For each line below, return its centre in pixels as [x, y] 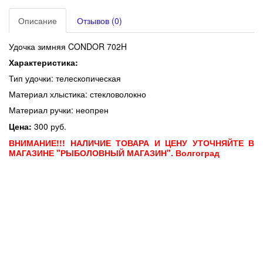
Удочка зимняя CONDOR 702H [68, 47]
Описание [38, 21]
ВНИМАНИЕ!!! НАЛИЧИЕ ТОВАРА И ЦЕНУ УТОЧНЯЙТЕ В [131, 143]
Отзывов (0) [100, 21]
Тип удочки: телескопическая [65, 78]
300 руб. [49, 127]
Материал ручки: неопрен [59, 110]
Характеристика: [43, 63]
